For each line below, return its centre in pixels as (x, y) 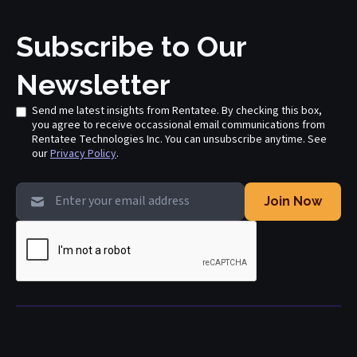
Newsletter (93, 85)
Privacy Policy (83, 154)
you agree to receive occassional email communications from (178, 126)
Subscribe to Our (131, 47)
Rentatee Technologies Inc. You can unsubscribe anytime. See (179, 140)
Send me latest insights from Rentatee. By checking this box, (177, 111)
